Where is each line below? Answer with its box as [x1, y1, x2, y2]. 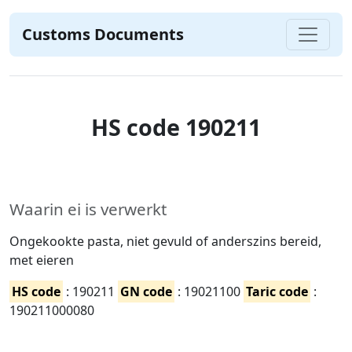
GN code [120, 283, 172, 300]
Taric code [246, 283, 308, 300]
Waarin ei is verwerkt [9, 198, 167, 220]
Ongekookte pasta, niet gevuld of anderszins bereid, [9, 233, 321, 250]
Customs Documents [22, 24, 184, 45]
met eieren [9, 251, 74, 269]
